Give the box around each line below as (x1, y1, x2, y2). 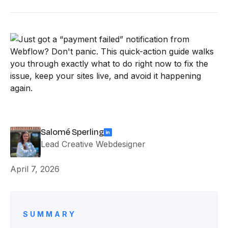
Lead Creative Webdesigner (41, 139, 146, 149)
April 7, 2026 (10, 164, 60, 174)
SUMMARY (23, 210, 76, 218)
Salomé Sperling (41, 126, 104, 138)
